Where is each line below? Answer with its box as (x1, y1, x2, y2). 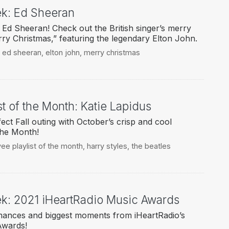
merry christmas (83, 48, 140, 57)
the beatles (131, 142, 171, 151)
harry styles (86, 142, 127, 151)
